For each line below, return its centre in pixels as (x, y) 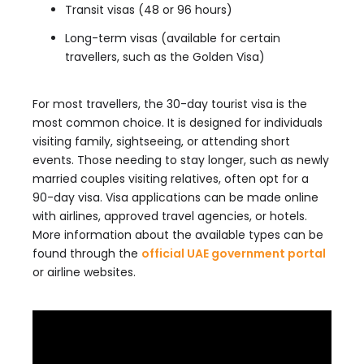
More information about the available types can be (178, 235)
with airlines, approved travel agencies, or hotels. (170, 216)
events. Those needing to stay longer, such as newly (181, 160)
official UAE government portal (234, 253)
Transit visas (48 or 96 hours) (149, 10)
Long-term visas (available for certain (173, 38)
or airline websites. (84, 272)
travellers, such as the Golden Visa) (165, 57)
